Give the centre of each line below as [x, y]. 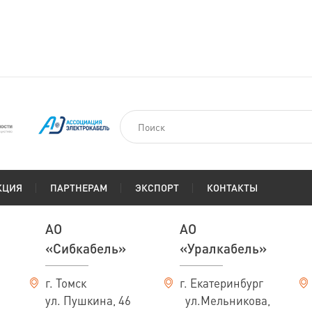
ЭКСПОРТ [157, 187]
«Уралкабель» [224, 248]
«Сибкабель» [86, 248]
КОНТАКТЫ [232, 187]
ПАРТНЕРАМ [79, 187]
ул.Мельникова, [228, 300]
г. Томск [66, 283]
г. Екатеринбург [222, 283]
